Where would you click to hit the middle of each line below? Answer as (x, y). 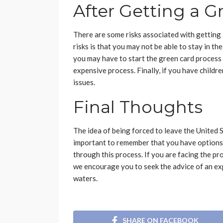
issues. (84, 82)
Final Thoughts (138, 107)
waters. (85, 178)
